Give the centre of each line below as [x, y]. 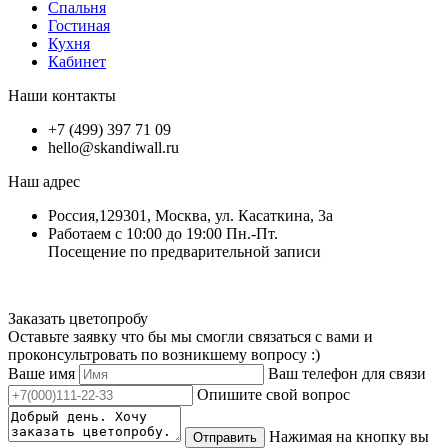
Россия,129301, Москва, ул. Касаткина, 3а [190, 215]
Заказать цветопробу [78, 318]
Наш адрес [44, 181]
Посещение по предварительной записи [184, 251]
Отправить [225, 437]
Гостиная [79, 25]
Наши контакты [62, 95]
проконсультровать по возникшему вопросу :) [164, 354]
